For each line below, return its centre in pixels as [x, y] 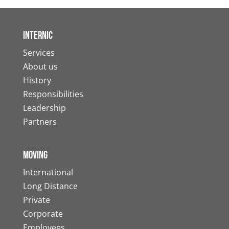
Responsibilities [53, 94]
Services [39, 53]
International [48, 173]
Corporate [43, 214]
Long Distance [50, 186]
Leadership [44, 108]
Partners [40, 122]
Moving [35, 155]
